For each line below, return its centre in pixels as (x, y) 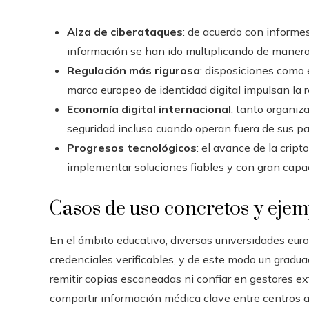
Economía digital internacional (149, 109)
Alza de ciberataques (125, 31)
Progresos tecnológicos (132, 147)
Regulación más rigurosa (133, 70)
